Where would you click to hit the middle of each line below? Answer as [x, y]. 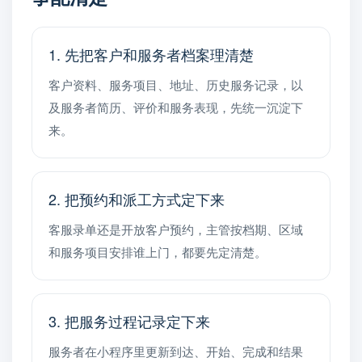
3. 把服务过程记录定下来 [129, 321]
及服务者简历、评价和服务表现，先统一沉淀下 [176, 107]
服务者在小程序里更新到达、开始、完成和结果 [176, 351]
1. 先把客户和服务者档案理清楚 [151, 54]
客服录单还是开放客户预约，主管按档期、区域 [176, 229]
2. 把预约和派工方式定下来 [137, 199]
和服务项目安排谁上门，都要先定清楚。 [158, 252]
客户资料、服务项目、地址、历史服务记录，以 [176, 84]
